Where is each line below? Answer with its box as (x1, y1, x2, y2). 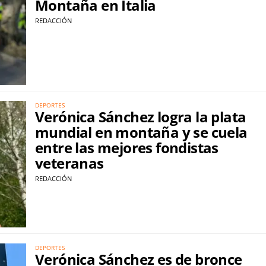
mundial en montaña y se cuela (35, 122, 248, 142)
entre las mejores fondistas (35, 137, 218, 157)
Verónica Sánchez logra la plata (35, 106, 246, 126)
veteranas (35, 153, 104, 173)
